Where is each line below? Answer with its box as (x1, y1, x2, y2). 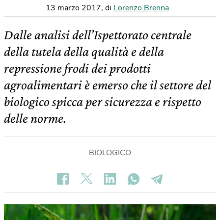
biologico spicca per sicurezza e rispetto (4, 94, 201, 109)
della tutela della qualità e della (4, 44, 164, 59)
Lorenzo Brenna (113, 2, 169, 13)
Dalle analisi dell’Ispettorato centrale (4, 27, 192, 42)
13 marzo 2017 (45, 2, 101, 13)
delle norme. (4, 110, 66, 126)
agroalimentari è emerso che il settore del (4, 77, 211, 92)
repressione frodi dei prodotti (4, 60, 151, 76)
